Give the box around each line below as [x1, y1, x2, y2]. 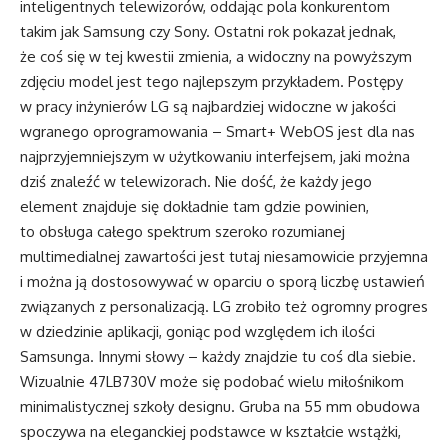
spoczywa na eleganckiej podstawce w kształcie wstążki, [20, 422, 401, 442]
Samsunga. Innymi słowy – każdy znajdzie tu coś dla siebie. [20, 347, 416, 367]
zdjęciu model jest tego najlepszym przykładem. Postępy [20, 72, 403, 92]
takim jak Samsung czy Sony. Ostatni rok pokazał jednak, [20, 22, 396, 42]
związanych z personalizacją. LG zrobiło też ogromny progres [20, 297, 428, 317]
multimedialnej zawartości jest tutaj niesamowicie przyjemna [20, 247, 428, 267]
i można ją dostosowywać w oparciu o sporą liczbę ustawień [20, 272, 425, 292]
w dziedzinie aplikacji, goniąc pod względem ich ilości [20, 322, 375, 342]
